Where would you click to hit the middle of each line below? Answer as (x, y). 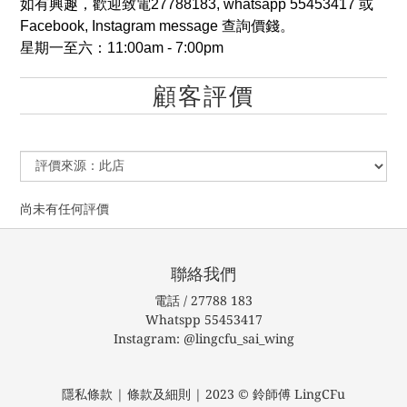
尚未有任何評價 (65, 209)
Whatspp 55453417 (203, 320)
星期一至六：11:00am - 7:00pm (122, 48)
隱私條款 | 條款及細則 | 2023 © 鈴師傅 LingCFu (203, 394)
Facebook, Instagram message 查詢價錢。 (157, 26)
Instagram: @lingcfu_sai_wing (203, 339)
